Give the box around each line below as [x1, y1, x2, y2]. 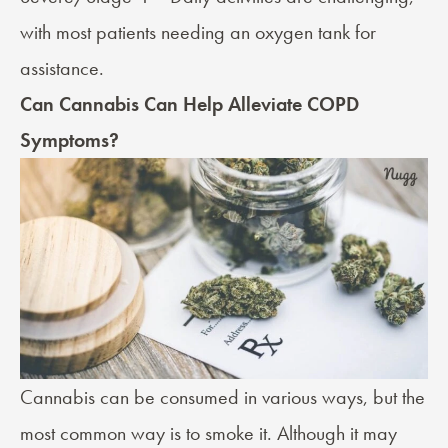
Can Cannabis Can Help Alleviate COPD [20, 91, 359, 118]
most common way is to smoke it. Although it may [20, 419, 397, 446]
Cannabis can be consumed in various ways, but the [20, 383, 425, 410]
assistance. [20, 55, 109, 82]
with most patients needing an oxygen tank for [20, 19, 376, 46]
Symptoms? [20, 127, 119, 154]
